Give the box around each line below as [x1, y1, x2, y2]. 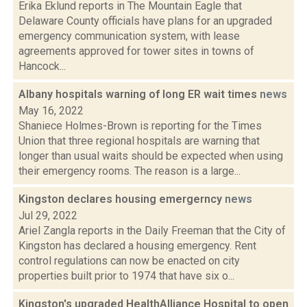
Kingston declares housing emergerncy [19, 193, 225, 206]
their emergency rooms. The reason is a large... [19, 164, 241, 177]
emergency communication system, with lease [19, 29, 240, 42]
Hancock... [19, 60, 66, 73]
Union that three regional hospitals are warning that [19, 134, 260, 147]
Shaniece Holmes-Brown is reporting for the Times [19, 119, 262, 132]
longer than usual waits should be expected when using [19, 149, 283, 162]
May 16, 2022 [19, 104, 84, 117]
